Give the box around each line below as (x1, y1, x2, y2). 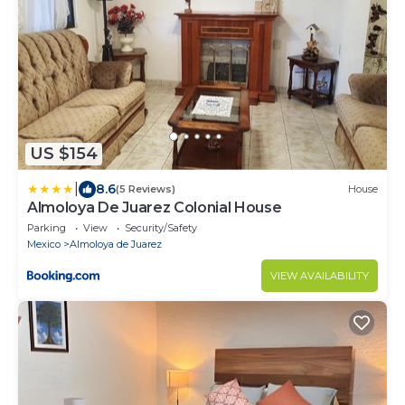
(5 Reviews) (116, 183, 175, 196)
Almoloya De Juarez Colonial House (27, 198, 282, 216)
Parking (27, 221, 66, 234)
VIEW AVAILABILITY (270, 268, 369, 282)
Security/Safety (125, 221, 197, 234)
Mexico (27, 237, 61, 250)
